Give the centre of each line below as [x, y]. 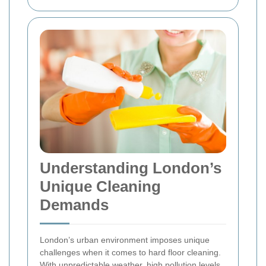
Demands [74, 205]
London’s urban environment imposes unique [125, 240]
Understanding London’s [131, 168]
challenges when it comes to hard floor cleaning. [130, 253]
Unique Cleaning [100, 187]
